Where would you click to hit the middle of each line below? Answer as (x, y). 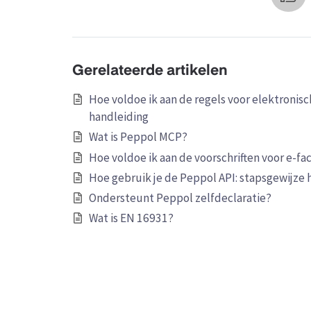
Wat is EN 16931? (131, 218)
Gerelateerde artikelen (150, 71)
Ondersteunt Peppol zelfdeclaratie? (180, 198)
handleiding (118, 117)
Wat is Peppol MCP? (138, 137)
